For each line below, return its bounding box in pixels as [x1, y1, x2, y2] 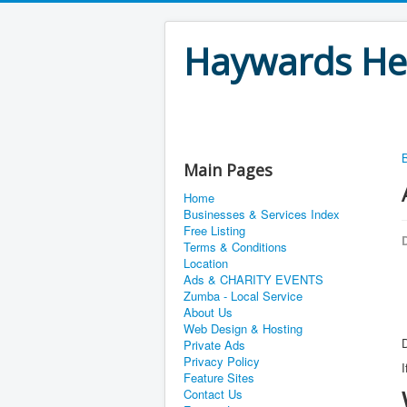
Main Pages [184, 159, 273, 181]
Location [184, 254, 228, 272]
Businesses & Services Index [184, 205, 340, 223]
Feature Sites [184, 369, 254, 386]
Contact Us [184, 385, 243, 402]
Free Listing [184, 222, 245, 239]
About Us [184, 303, 233, 321]
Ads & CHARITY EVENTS [184, 271, 323, 288]
